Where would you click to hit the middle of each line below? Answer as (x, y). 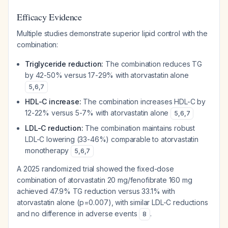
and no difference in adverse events (78, 213)
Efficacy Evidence (49, 17)
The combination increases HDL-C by (144, 102)
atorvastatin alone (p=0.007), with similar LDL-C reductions (112, 202)
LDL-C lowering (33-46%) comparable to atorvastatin (112, 139)
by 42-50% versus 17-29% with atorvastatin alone (107, 75)
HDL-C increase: (53, 102)
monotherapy (48, 150)
